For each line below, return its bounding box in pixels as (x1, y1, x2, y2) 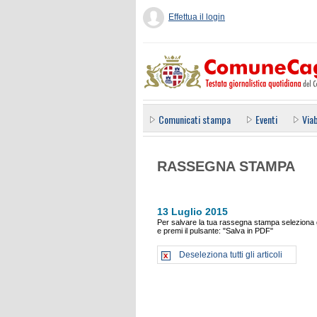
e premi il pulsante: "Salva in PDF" (157, 226, 273, 235)
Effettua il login (168, 12, 225, 22)
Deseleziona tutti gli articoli (179, 250, 282, 260)
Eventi (255, 112, 277, 127)
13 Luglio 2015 (157, 206, 228, 217)
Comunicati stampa (158, 112, 231, 127)
